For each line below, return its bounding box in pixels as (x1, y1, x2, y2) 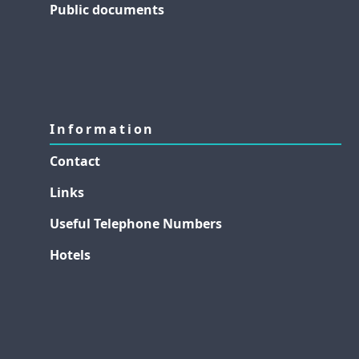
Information (50, 119, 155, 138)
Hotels (50, 245, 91, 264)
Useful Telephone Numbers (50, 214, 223, 232)
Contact (50, 151, 101, 170)
